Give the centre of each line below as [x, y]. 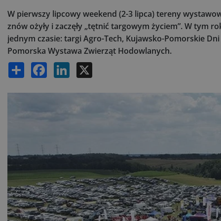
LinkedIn [79, 66]
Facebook [58, 66]
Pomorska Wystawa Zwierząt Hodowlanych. [90, 51]
